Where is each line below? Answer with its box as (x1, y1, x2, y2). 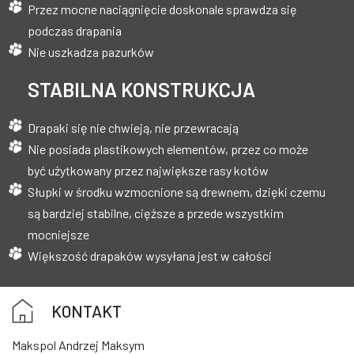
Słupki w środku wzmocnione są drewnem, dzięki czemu (28, 183, 326, 199)
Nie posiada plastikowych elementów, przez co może (28, 141, 308, 156)
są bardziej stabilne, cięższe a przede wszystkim (28, 205, 284, 220)
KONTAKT (51, 300, 122, 321)
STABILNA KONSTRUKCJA (28, 77, 255, 101)
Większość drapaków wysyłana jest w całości (28, 247, 272, 263)
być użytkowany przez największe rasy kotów (28, 162, 269, 178)
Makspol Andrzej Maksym (12, 337, 145, 352)
